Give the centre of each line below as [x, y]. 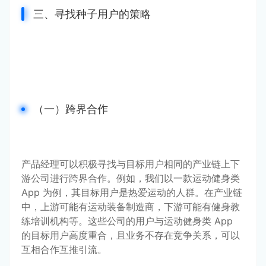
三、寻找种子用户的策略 [92, 14]
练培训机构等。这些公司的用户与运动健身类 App [127, 221]
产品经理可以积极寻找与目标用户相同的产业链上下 [131, 164]
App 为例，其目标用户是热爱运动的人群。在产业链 [132, 192]
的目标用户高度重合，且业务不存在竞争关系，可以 [131, 235]
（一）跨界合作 [71, 109]
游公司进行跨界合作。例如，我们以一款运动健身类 [131, 178]
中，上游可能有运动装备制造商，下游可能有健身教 [131, 206]
